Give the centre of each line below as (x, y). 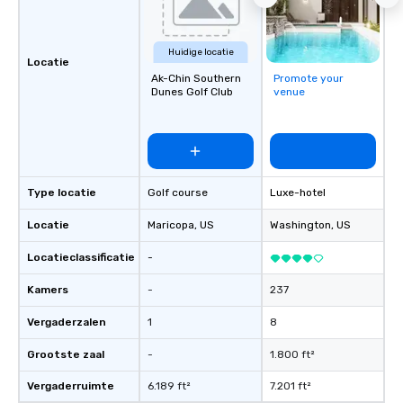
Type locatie (62, 193)
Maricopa (171, 225)
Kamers (48, 290)
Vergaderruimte (71, 386)
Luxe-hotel (298, 193)
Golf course (178, 193)
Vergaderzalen (67, 322)
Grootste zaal (66, 354)
